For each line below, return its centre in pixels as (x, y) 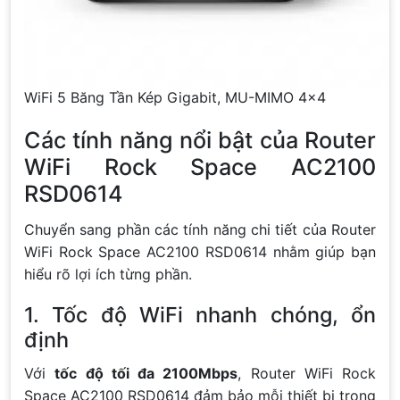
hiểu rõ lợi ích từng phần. (108, 274)
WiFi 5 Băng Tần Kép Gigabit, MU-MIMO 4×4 (175, 97)
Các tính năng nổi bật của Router (200, 140)
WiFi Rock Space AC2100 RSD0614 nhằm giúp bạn (200, 251)
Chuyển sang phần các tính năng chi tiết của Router (200, 229)
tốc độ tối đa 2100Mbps (146, 373)
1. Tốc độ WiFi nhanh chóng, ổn (200, 314)
